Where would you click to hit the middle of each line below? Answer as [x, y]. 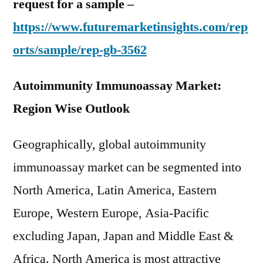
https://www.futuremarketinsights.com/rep [130, 27]
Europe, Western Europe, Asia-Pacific [111, 213]
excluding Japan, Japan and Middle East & [123, 236]
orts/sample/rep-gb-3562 [80, 50]
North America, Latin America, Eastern [115, 190]
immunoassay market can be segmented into [127, 167]
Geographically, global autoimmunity [109, 144]
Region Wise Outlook [71, 109]
